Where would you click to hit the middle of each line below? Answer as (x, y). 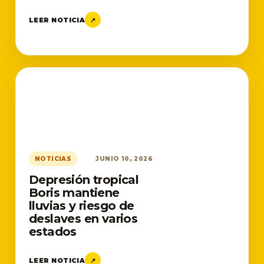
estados (53, 232)
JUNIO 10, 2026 (124, 159)
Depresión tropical (84, 180)
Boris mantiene (74, 193)
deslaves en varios (83, 219)
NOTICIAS (53, 159)
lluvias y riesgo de (82, 206)
